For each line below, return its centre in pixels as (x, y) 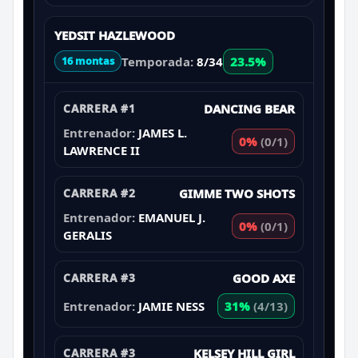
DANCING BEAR (249, 108)
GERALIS (88, 235)
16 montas (88, 61)
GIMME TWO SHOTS (237, 193)
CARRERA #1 (99, 108)
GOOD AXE (264, 278)
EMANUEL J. (172, 217)
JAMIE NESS (171, 306)
